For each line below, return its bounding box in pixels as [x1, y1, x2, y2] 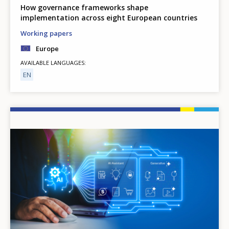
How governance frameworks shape [20, 2, 148, 12]
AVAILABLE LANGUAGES [20, 58, 84, 66]
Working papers [20, 28, 72, 38]
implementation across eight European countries [20, 12, 197, 22]
